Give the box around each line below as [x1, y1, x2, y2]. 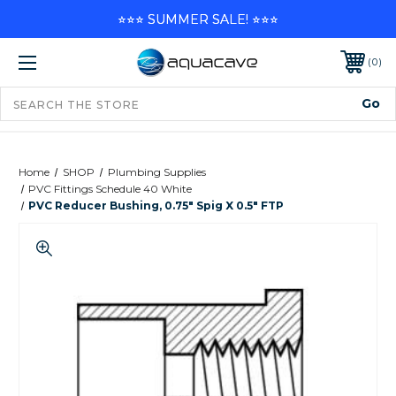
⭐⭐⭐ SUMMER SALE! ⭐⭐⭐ [118, 11, 278, 27]
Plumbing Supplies [107, 164, 206, 179]
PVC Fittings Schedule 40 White [28, 181, 193, 195]
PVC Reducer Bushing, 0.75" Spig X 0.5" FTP [28, 198, 285, 212]
